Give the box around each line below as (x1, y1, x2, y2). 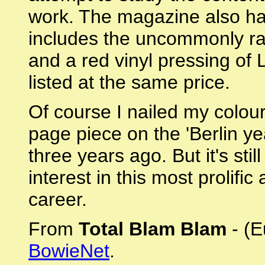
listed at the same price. (28, 72, 230, 93)
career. (28, 189, 87, 210)
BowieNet (28, 240, 109, 261)
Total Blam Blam (79, 218, 227, 240)
